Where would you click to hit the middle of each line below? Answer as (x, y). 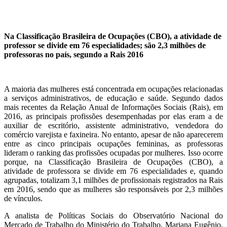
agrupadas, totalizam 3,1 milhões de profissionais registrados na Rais (113, 180)
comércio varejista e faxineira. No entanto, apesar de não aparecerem (113, 135)
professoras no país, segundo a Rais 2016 (74, 55)
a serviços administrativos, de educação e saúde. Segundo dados (113, 98)
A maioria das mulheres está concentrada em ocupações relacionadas (113, 89)
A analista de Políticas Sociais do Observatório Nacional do (113, 216)
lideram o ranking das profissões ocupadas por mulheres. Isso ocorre (113, 153)
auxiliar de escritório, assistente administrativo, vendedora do (113, 126)
